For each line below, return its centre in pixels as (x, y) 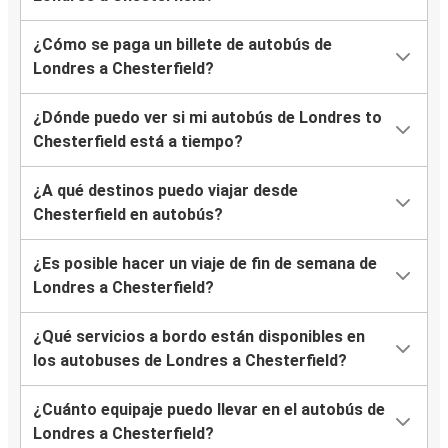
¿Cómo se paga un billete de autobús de (182, 45)
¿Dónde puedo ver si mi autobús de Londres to (207, 118)
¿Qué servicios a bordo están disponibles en (199, 337)
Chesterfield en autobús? (128, 215)
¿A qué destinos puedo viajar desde (165, 191)
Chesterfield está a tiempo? (138, 142)
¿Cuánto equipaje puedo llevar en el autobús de (209, 410)
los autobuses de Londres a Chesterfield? (190, 361)
